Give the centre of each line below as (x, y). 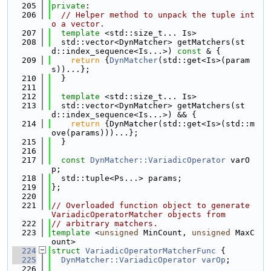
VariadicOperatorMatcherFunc (151, 251)
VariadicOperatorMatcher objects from (139, 214)
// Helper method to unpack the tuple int (158, 15)
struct (68, 251)
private (68, 6)
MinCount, (165, 233)
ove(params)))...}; (95, 133)
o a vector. (78, 24)
